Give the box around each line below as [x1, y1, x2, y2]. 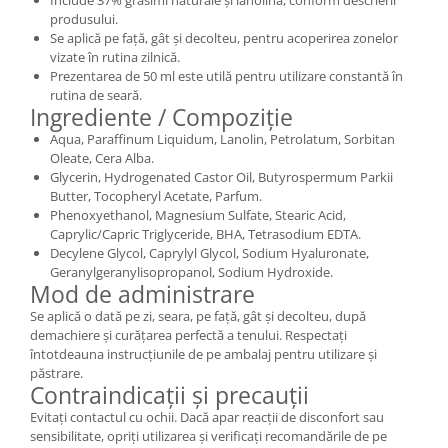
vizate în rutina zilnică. [50, 47, 180, 66]
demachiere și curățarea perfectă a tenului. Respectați [30, 325, 347, 344]
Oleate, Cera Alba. [50, 148, 154, 167]
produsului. [50, 9, 118, 28]
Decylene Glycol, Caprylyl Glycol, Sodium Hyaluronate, [50, 243, 369, 262]
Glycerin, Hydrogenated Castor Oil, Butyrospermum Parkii [50, 167, 393, 186]
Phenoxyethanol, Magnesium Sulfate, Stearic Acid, [50, 205, 346, 224]
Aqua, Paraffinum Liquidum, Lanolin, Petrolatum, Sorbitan [50, 129, 395, 148]
